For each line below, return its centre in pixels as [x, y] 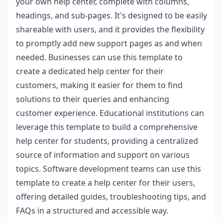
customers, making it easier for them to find [99, 85]
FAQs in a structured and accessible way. [92, 210]
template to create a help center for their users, [106, 182]
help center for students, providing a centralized [107, 141]
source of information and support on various [103, 155]
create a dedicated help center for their [90, 71]
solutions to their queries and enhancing [93, 99]
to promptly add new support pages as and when [109, 43]
